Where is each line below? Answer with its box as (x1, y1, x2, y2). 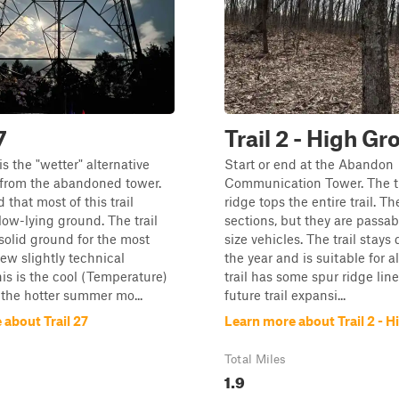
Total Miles (224, 352, 286, 366)
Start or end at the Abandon (224, 156, 394, 172)
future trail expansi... (224, 287, 346, 303)
